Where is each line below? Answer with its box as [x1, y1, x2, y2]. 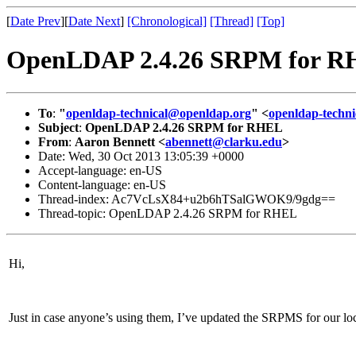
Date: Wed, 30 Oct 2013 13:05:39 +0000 [38, 149, 244, 163]
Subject [38, 120, 79, 134]
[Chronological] [127, 14, 207, 28]
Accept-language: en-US [38, 163, 162, 177]
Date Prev [10, 14, 60, 28]
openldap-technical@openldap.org [66, 106, 251, 120]
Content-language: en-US [38, 177, 166, 192]
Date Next [68, 14, 120, 28]
